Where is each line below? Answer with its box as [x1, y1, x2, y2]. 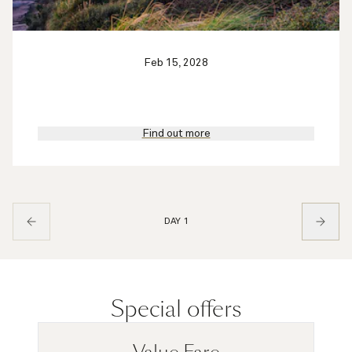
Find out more [141, 127, 211, 139]
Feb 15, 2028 [144, 57, 208, 68]
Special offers [111, 293, 241, 324]
